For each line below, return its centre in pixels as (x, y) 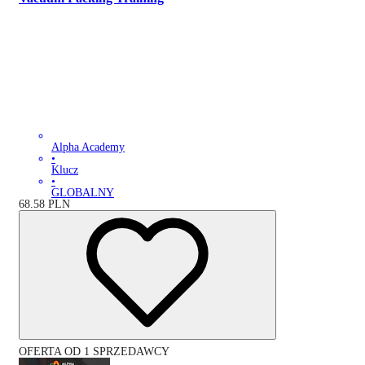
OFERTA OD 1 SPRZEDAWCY (94, 352)
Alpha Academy (88, 147)
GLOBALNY (83, 193)
